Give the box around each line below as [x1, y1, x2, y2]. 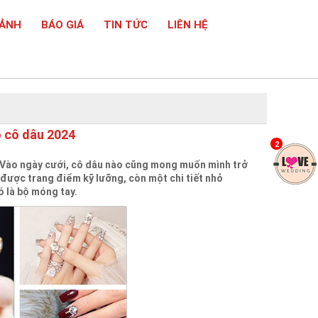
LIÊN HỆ [168, 18, 208, 31]
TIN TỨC [104, 18, 148, 31]
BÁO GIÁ [41, 18, 84, 31]
